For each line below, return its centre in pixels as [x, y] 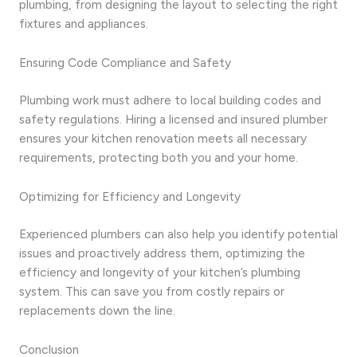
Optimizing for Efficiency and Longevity [130, 196]
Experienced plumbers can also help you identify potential [178, 233]
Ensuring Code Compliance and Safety [125, 62]
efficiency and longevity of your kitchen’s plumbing [160, 272]
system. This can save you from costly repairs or [152, 291]
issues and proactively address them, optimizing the [162, 253]
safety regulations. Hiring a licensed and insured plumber [173, 119]
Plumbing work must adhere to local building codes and [170, 100]
